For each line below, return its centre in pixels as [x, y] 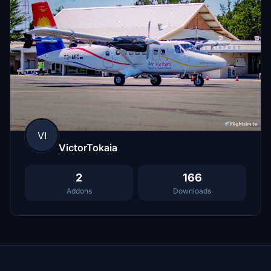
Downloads [192, 191]
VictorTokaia [88, 147]
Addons [79, 191]
